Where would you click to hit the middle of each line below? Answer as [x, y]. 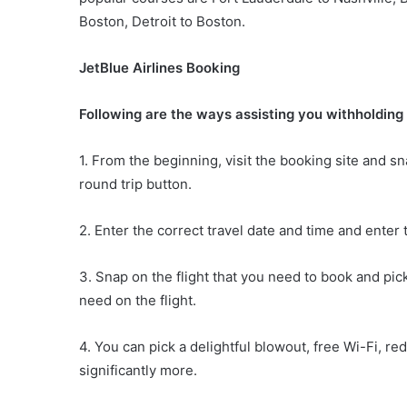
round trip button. [135, 184]
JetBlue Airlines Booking [159, 68]
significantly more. [138, 371]
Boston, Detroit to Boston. [162, 22]
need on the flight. [138, 301]
